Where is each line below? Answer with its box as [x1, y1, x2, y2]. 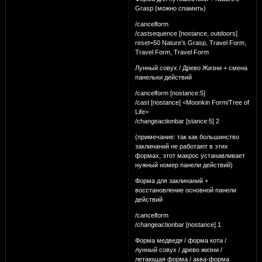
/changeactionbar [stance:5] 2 [135, 117, 219, 125]
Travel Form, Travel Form [135, 48, 209, 56]
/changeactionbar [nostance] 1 [135, 220, 221, 228]
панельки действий [135, 73, 192, 81]
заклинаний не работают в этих [135, 142, 228, 150]
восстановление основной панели [135, 186, 236, 194]
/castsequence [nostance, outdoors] [135, 29, 237, 37]
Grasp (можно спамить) [135, 4, 206, 12]
